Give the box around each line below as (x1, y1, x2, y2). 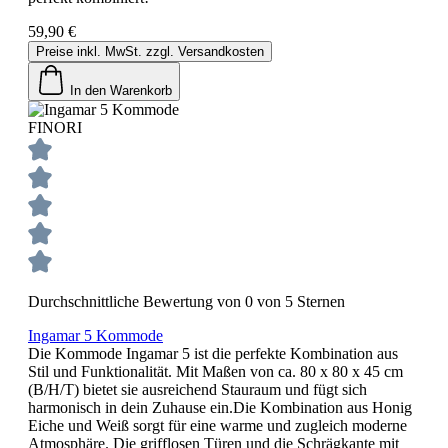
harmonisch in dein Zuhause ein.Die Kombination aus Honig (28, 398, 412, 416)
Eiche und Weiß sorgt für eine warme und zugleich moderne (28, 416, 407, 434)
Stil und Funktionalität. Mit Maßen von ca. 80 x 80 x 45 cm (28, 362, 403, 380)
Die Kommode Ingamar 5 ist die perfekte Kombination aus (28, 344, 398, 362)
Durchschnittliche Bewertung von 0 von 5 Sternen (28, 292, 345, 310)
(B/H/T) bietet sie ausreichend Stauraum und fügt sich (28, 380, 367, 398)
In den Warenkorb (70, 82, 172, 98)
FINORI (28, 118, 82, 136)
